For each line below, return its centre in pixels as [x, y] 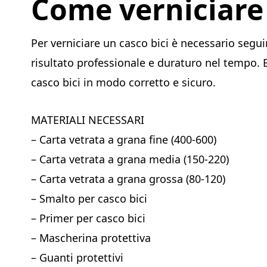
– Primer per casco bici [88, 218]
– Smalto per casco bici [89, 198]
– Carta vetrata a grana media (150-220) [130, 159]
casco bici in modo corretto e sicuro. [123, 82]
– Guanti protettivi [77, 257]
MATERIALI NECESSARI [88, 119]
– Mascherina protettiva [91, 237]
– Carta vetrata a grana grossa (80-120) [128, 178]
